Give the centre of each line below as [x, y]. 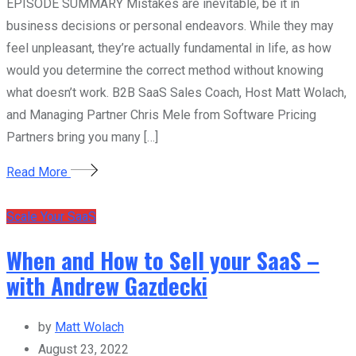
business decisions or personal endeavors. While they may [170, 26]
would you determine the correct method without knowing [165, 71]
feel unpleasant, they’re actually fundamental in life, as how [169, 48]
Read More [39, 172]
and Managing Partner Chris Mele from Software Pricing [161, 115]
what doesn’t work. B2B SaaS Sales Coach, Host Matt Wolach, [176, 93]
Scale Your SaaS [51, 217]
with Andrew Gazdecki [107, 285]
